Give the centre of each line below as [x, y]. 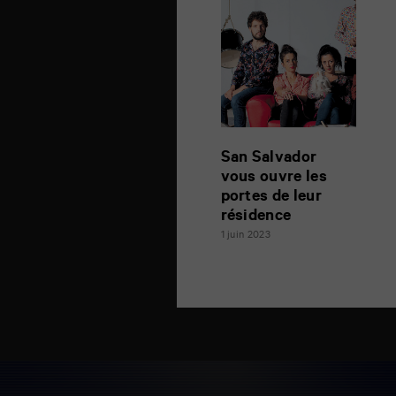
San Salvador [269, 159]
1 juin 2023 [246, 236]
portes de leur [271, 198]
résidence [256, 217]
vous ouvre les [274, 179]
